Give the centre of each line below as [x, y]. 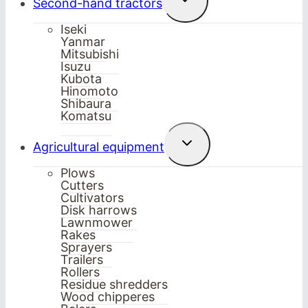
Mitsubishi [90, 54]
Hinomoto [89, 91]
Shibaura [86, 104]
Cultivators [92, 198]
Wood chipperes [108, 297]
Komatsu [86, 116]
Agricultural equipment [99, 147]
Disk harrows [99, 210]
